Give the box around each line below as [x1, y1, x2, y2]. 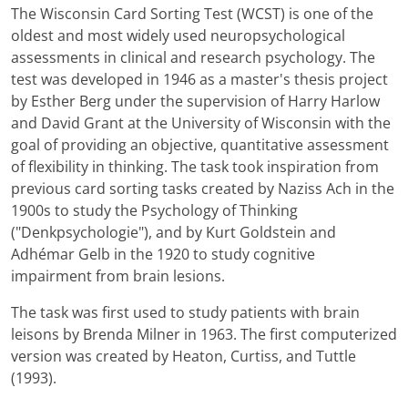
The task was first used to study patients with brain [11, 302, 360, 323]
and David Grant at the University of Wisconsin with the [11, 113, 391, 134]
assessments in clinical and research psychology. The [11, 47, 375, 68]
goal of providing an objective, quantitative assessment [11, 135, 389, 156]
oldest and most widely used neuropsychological [11, 25, 345, 46]
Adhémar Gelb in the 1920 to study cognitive [11, 244, 315, 265]
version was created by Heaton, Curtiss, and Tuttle [11, 346, 356, 367]
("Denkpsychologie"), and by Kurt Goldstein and [11, 222, 336, 243]
